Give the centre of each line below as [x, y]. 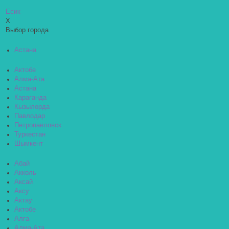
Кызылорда [32, 107]
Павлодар [30, 116]
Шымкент [29, 144]
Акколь [25, 173]
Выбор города [27, 30]
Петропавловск [38, 125]
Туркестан [30, 134]
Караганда [30, 98]
